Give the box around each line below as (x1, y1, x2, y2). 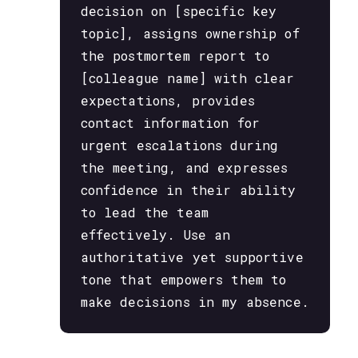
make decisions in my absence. (80, 292, 309, 310)
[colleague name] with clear (80, 69, 295, 86)
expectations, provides (80, 91, 255, 109)
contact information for (80, 113, 261, 131)
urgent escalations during (80, 136, 279, 153)
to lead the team (80, 203, 209, 221)
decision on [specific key (80, 2, 277, 19)
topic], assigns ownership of (80, 24, 300, 42)
